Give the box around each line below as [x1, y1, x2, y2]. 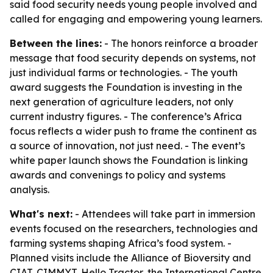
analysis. [10, 183, 49, 196]
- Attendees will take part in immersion [73, 208, 255, 220]
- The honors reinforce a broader [102, 37, 258, 49]
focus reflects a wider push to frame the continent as [10, 125, 257, 137]
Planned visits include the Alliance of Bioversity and [10, 252, 251, 264]
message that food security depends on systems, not [10, 52, 256, 64]
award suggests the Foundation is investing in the [10, 81, 243, 93]
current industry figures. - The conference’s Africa [10, 110, 242, 122]
